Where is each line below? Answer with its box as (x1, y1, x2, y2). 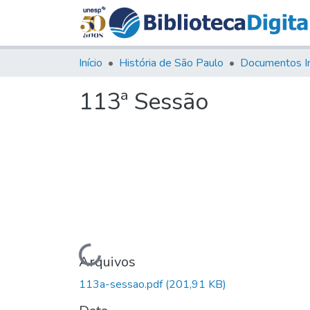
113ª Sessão (79, 85, 208, 118)
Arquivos (79, 252, 136, 271)
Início (79, 55, 102, 71)
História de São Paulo (119, 55, 224, 71)
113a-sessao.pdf (79, 276, 165, 292)
